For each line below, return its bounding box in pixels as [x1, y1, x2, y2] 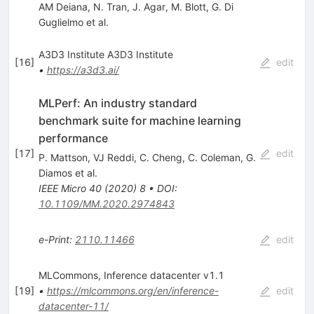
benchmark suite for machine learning [38, 114, 241, 128]
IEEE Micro [38, 182, 86, 195]
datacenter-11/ [38, 300, 109, 313]
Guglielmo [38, 16, 83, 29]
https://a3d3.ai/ [46, 64, 119, 76]
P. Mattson [38, 151, 88, 164]
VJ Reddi [93, 151, 134, 164]
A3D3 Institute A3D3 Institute [38, 48, 173, 61]
